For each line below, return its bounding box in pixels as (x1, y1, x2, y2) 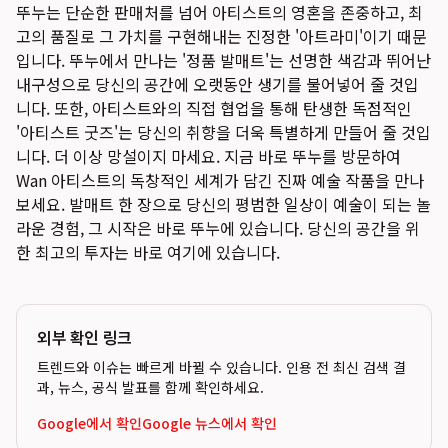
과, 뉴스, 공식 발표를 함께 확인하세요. (37, 377, 264, 397)
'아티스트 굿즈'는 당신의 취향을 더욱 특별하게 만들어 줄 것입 (16, 120, 431, 144)
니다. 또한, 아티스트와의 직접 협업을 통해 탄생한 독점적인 (16, 96, 412, 120)
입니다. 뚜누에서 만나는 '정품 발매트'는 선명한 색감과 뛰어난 (16, 48, 431, 72)
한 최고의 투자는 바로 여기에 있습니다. (16, 240, 280, 264)
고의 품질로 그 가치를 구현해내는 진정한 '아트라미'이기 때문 (16, 24, 427, 48)
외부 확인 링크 (37, 325, 132, 349)
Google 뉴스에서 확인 (142, 413, 277, 433)
